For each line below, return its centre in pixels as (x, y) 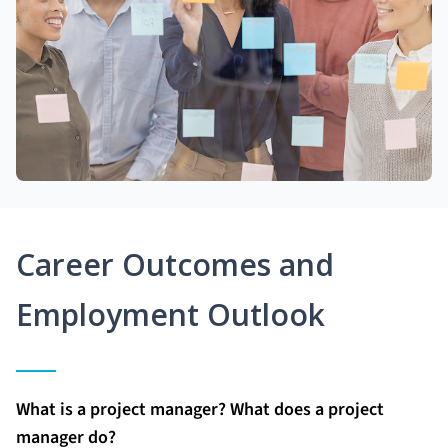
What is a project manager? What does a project (200, 409)
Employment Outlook (170, 314)
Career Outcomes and (175, 264)
